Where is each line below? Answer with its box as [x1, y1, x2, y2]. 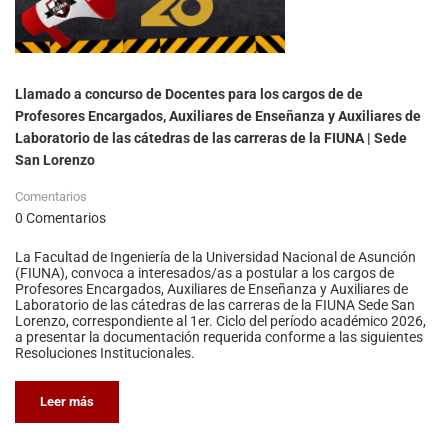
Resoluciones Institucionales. [15, 345, 195, 362]
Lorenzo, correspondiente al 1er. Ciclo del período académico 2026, [15, 313, 426, 330]
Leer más [40, 394, 94, 410]
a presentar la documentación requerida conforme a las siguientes [15, 329, 423, 346]
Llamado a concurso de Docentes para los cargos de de [15, 86, 363, 103]
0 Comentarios [15, 210, 106, 227]
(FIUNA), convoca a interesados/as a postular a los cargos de [15, 265, 394, 282]
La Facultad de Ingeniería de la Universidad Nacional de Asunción [15, 249, 416, 266]
